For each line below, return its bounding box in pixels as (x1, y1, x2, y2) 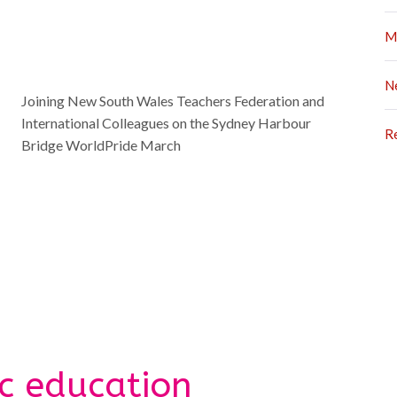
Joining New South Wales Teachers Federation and (20, 91, 324, 109)
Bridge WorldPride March (20, 136, 181, 153)
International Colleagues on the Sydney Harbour (20, 113, 311, 131)
